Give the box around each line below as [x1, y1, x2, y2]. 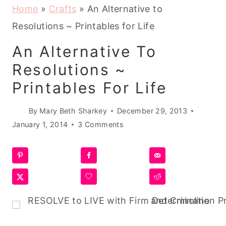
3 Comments [78, 120, 124, 129]
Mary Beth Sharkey [39, 106, 107, 116]
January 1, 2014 [12, 120, 68, 129]
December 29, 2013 [117, 106, 188, 116]
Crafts [48, 4, 77, 14]
